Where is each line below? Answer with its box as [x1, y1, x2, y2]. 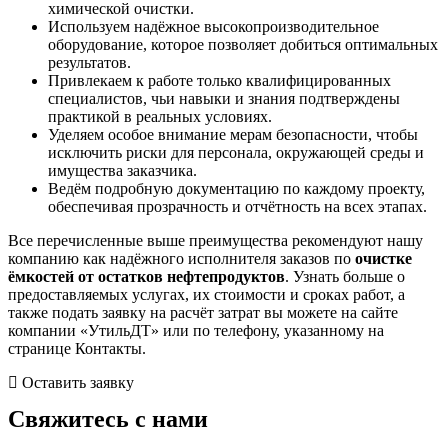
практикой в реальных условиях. [48, 107, 272, 125]
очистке [355, 249, 412, 267]
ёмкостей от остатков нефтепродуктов [8, 267, 285, 285]
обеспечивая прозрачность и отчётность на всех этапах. [48, 197, 427, 215]
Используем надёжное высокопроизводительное [48, 17, 379, 35]
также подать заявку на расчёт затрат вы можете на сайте [8, 303, 398, 321]
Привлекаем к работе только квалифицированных [48, 71, 391, 89]
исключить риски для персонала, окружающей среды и [48, 143, 424, 161]
